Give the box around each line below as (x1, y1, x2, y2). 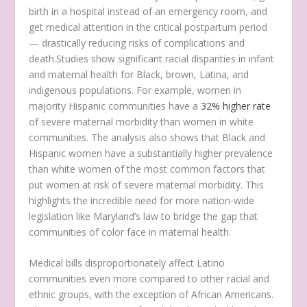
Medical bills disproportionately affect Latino (29, 256, 225, 270)
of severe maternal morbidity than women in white (29, 114, 254, 128)
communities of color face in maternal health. (29, 225, 232, 238)
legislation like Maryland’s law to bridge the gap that (29, 209, 258, 223)
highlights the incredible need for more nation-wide (29, 193, 255, 207)
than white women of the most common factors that (29, 162, 266, 175)
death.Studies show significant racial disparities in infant (29, 51, 275, 65)
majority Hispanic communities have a (29, 99, 201, 112)
